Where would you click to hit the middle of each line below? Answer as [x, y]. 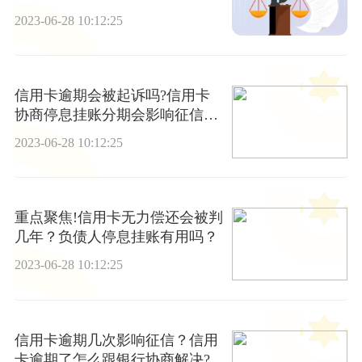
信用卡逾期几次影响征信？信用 [116, 340]
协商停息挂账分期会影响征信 [109, 114]
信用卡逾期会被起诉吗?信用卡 [112, 95]
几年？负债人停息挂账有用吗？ [116, 237]
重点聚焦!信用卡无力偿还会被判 [118, 218]
